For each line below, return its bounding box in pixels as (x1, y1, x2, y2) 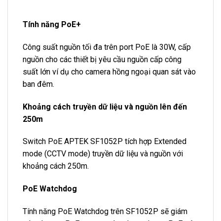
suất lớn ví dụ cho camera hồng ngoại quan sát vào (23, 67, 196, 76)
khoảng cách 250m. (23, 161, 89, 171)
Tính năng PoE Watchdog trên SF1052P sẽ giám (23, 206, 187, 216)
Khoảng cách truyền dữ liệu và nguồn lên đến (23, 102, 187, 111)
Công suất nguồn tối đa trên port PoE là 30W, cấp (23, 42, 191, 52)
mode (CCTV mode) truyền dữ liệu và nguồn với (23, 149, 183, 159)
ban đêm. (23, 79, 54, 89)
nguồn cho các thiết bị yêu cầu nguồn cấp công (23, 54, 182, 64)
